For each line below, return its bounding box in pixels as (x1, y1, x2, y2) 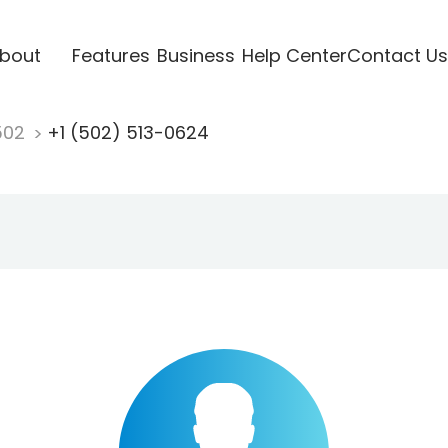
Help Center (241, 42, 347, 68)
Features (71, 42, 150, 68)
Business (156, 42, 235, 68)
